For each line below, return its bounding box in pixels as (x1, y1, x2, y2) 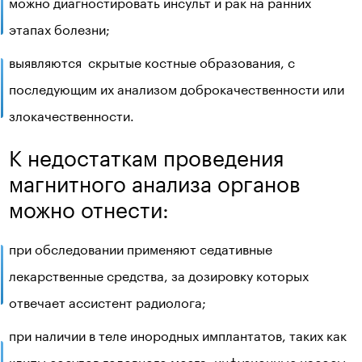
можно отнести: (9, 190, 170, 224)
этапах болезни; (9, 18, 111, 39)
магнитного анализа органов (9, 164, 301, 198)
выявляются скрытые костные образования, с (9, 51, 296, 72)
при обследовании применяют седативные (9, 238, 273, 259)
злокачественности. (9, 104, 135, 125)
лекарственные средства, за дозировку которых (9, 264, 309, 285)
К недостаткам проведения (9, 138, 285, 172)
